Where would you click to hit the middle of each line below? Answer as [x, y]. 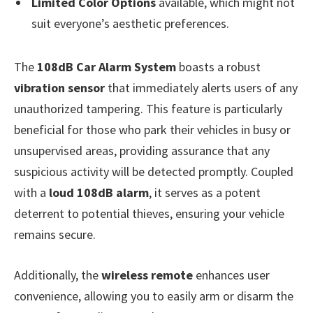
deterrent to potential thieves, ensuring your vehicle [149, 214]
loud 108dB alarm [99, 193]
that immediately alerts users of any [201, 88]
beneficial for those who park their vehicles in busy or [152, 130]
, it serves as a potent [205, 193]
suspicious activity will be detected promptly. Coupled [154, 172]
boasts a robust [218, 67]
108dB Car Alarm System [107, 67]
